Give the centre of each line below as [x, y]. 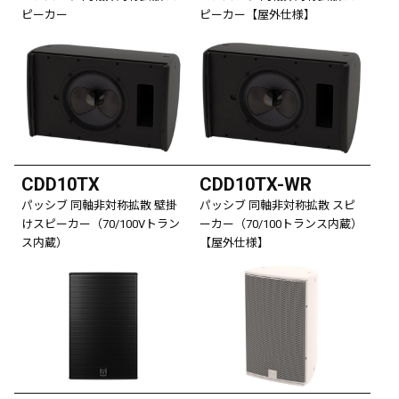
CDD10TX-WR [256, 184]
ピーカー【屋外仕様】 [257, 14]
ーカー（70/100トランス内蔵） [281, 224]
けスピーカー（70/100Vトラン [101, 224]
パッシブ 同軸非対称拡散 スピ [277, 205]
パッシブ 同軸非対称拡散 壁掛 [99, 205]
